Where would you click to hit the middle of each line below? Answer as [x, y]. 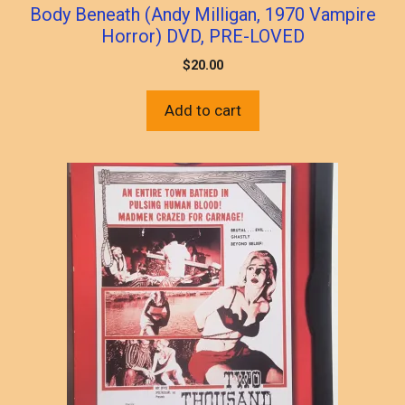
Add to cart [202, 110]
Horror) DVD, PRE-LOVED [202, 36]
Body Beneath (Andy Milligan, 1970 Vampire [202, 14]
